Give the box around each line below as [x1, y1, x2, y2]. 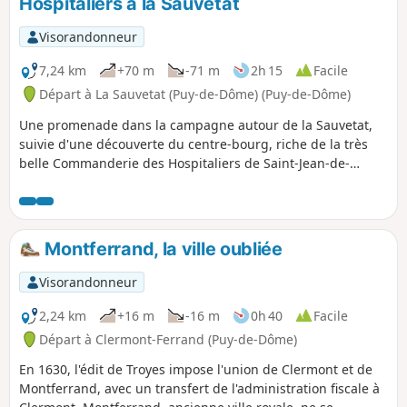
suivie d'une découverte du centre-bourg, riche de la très [19, 134, 368, 153]
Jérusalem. [19, 173, 84, 191]
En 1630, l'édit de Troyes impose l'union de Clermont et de [19, 361, 372, 379]
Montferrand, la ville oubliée [40, 237, 283, 260]
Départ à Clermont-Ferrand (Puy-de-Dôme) [39, 330, 297, 348]
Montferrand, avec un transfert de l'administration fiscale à [19, 380, 380, 398]
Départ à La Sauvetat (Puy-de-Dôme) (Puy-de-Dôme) [39, 84, 351, 103]
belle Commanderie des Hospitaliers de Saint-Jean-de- [19, 154, 350, 172]
